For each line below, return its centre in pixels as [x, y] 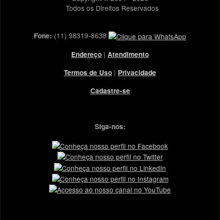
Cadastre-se [110, 91]
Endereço [86, 55]
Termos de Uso [88, 73]
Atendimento [128, 55]
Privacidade [137, 73]
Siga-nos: [110, 127]
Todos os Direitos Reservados [110, 8]
